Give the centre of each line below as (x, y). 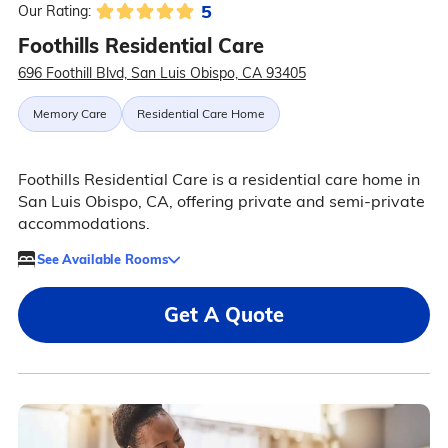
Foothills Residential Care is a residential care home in (218, 179)
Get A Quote (224, 315)
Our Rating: (54, 11)
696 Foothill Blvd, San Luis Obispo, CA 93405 (161, 73)
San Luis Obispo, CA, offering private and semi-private (221, 201)
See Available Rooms (102, 258)
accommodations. (83, 223)
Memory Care (69, 114)
